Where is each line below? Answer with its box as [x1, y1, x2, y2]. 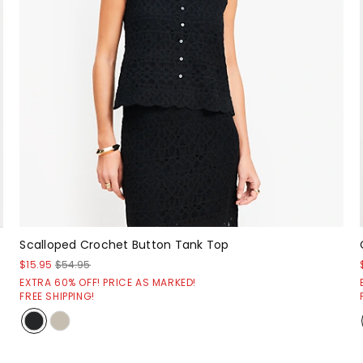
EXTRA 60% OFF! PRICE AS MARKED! [19, 275, 196, 290]
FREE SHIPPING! [19, 289, 95, 304]
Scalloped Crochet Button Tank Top [19, 237, 229, 254]
